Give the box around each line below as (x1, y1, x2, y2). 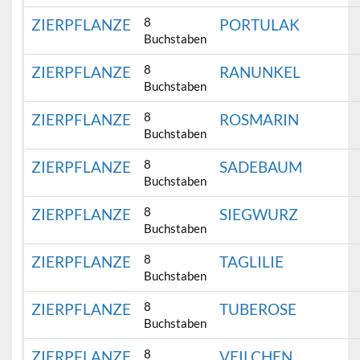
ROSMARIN (219, 110, 300, 129)
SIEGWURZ (219, 205, 299, 224)
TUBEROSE (219, 300, 297, 319)
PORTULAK (219, 15, 301, 35)
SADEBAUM (219, 157, 303, 177)
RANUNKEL (219, 63, 301, 82)
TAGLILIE (219, 252, 284, 272)
